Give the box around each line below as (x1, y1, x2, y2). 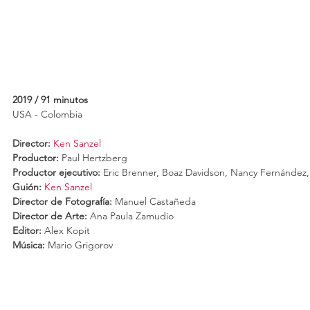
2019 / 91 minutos (12, 93, 88, 107)
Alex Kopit (44, 224, 90, 237)
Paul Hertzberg (62, 152, 127, 165)
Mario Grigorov (45, 239, 113, 252)
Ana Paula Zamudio (87, 210, 174, 223)
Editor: (12, 224, 44, 237)
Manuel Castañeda (112, 195, 196, 208)
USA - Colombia (12, 108, 82, 121)
